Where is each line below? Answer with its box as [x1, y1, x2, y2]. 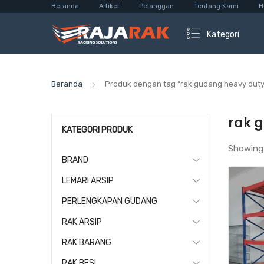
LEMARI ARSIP [62, 176, 114, 186]
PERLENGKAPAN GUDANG [62, 196, 157, 206]
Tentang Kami [194, 2, 239, 10]
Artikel [99, 2, 119, 10]
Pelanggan [139, 2, 174, 10]
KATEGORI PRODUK [62, 125, 133, 135]
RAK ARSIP [62, 217, 102, 227]
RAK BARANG [62, 237, 111, 247]
